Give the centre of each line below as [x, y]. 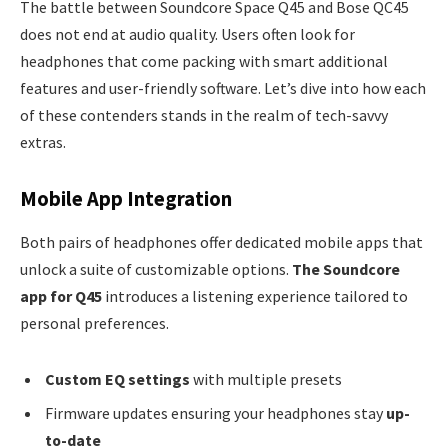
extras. [43, 142]
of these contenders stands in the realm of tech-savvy [204, 115]
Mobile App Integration [126, 198]
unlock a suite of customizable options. [156, 269]
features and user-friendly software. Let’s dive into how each [223, 88]
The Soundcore [346, 269]
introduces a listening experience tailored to [255, 296]
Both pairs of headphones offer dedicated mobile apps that [221, 242]
